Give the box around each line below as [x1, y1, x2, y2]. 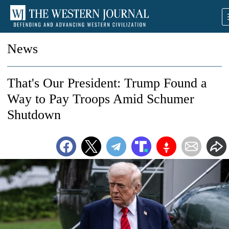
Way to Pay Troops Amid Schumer [7, 91, 194, 106]
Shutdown [7, 107, 61, 122]
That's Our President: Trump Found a [7, 76, 207, 90]
